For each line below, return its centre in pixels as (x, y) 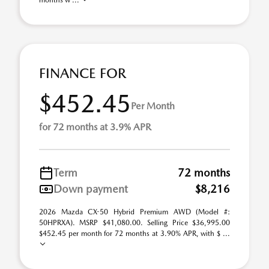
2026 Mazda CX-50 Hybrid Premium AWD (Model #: (134, 212)
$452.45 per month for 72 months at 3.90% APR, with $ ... (134, 234)
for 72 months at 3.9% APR (95, 127)
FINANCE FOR (83, 73)
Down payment (91, 189)
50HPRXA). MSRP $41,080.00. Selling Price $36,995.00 (134, 223)
